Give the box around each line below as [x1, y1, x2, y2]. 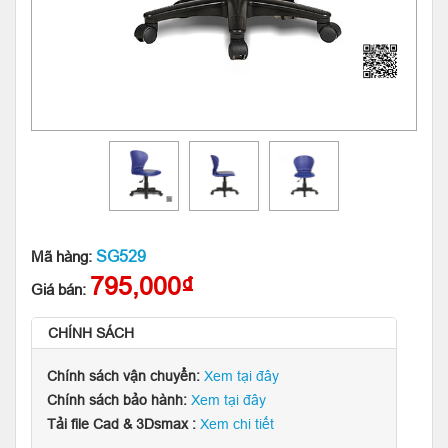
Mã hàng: [31, 248, 96, 265]
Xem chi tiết [200, 416, 274, 432]
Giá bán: [31, 281, 90, 298]
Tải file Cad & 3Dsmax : [47, 416, 200, 432]
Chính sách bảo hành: [47, 392, 191, 408]
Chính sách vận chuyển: [47, 368, 204, 384]
